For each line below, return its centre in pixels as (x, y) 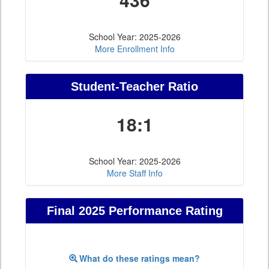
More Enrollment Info (134, 49)
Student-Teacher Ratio (134, 87)
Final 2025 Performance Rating (134, 211)
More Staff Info (134, 173)
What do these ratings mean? (140, 258)
